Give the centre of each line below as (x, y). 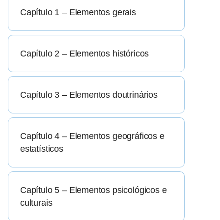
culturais (36, 203)
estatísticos (42, 149)
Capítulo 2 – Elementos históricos (85, 54)
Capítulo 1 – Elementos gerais (78, 13)
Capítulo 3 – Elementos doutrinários (89, 95)
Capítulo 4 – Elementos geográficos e (92, 136)
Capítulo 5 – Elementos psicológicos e (94, 190)
